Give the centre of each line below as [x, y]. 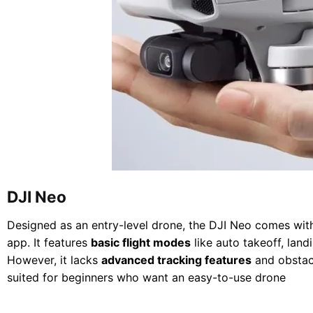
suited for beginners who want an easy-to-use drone [146, 278]
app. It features [49, 243]
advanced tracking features [176, 260]
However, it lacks [54, 260]
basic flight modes [141, 243]
